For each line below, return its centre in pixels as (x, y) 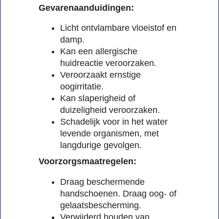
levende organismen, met (109, 134)
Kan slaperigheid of (98, 99)
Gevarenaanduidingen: (86, 8)
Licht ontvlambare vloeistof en (118, 28)
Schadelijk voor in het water (114, 122)
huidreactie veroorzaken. (108, 63)
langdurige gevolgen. (101, 145)
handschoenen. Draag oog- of (118, 193)
